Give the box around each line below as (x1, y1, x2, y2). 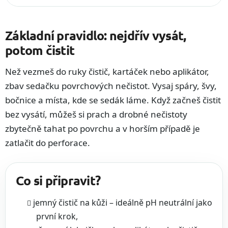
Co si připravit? (16, 172, 100, 188)
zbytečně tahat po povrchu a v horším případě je (5, 123, 200, 134)
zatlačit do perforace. (5, 137, 90, 149)
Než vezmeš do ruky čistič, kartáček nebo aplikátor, (5, 66, 209, 77)
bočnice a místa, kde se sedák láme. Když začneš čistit (5, 94, 221, 106)
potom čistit (5, 42, 74, 58)
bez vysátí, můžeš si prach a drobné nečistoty (5, 108, 187, 120)
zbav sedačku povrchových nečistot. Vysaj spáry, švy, (5, 80, 217, 92)
